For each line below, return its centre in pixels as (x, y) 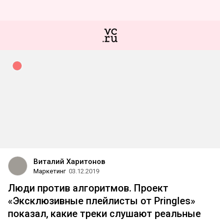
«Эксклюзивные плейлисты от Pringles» (102, 201)
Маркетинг (50, 171)
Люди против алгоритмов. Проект (88, 188)
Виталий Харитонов (69, 162)
